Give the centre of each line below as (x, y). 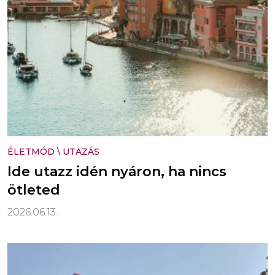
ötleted (34, 190)
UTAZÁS (81, 151)
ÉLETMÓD (31, 151)
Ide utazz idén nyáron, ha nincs (117, 171)
